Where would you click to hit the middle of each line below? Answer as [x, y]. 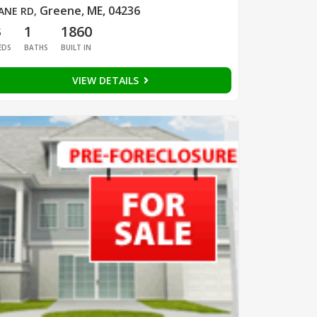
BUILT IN [76, 48]
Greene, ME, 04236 [90, 11]
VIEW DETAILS [106, 81]
